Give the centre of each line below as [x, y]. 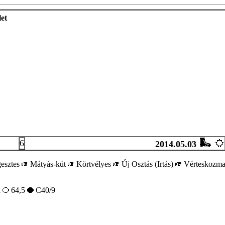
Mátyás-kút [48, 164]
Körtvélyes [94, 164]
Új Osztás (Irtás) [147, 164]
